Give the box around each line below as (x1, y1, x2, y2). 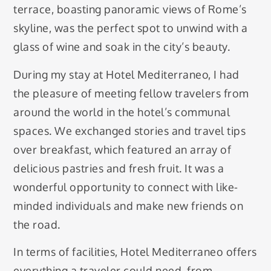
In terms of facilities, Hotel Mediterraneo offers (13, 245, 257, 259)
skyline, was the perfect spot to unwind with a (13, 21, 248, 35)
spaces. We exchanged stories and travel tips (13, 123, 246, 137)
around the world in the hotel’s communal (13, 105, 230, 119)
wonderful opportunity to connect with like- (13, 180, 238, 194)
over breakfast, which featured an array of (13, 142, 232, 156)
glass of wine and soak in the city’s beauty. (13, 40, 230, 54)
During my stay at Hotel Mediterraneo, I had (13, 67, 240, 81)
